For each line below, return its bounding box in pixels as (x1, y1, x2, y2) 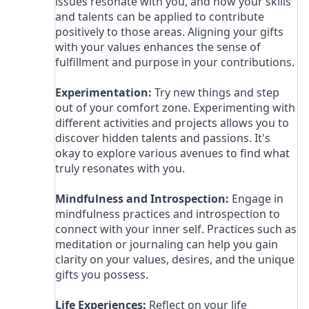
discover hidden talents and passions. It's (55, 130, 271, 146)
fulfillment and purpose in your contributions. (55, 54, 295, 70)
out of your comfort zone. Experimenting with (55, 99, 296, 115)
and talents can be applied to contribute (55, 8, 265, 24)
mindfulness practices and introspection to (55, 206, 281, 221)
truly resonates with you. (55, 160, 186, 176)
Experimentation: (55, 84, 152, 100)
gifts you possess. (55, 266, 149, 282)
